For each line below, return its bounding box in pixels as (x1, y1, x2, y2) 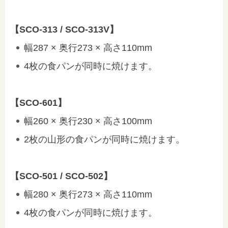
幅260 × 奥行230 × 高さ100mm (24, 116, 152, 126)
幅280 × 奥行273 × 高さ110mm (24, 189, 152, 199)
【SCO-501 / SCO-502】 (10, 171, 112, 181)
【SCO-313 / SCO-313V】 (10, 24, 119, 35)
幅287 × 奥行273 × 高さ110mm (24, 43, 152, 53)
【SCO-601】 (10, 98, 67, 108)
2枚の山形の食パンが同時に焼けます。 (24, 134, 185, 145)
